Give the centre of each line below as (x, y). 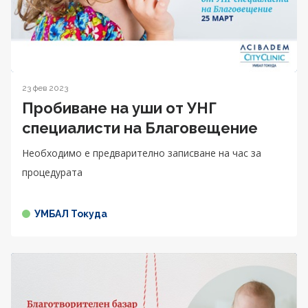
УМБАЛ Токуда (71, 213)
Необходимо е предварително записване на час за (142, 153)
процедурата (52, 172)
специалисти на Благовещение (140, 128)
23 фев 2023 (45, 88)
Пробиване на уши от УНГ (119, 108)
